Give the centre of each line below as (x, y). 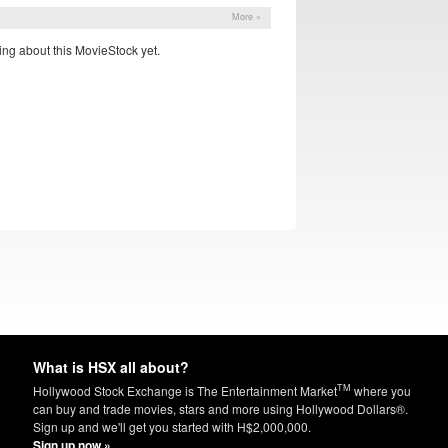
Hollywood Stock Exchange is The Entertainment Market (185, 391)
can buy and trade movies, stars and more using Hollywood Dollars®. (220, 409)
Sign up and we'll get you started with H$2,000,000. (172, 427)
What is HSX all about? (111, 367)
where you (381, 391)
